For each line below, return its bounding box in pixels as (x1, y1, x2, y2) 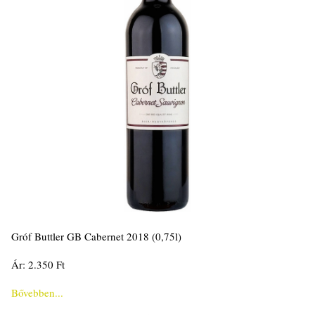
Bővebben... (11, 285, 63, 300)
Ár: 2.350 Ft (11, 257, 65, 272)
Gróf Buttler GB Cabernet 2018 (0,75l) (11, 229, 181, 244)
